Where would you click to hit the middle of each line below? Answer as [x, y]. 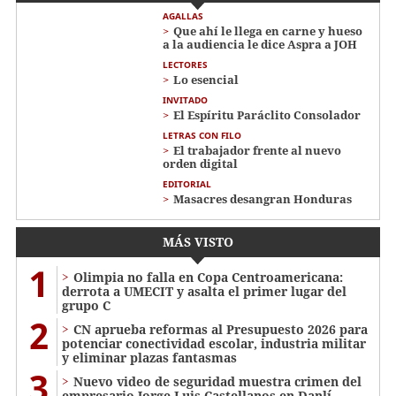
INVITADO [185, 100]
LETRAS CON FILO [202, 136]
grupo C [86, 306]
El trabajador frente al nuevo [257, 151]
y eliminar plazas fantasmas [149, 358]
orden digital [200, 164]
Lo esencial [206, 80]
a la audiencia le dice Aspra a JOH [260, 45]
